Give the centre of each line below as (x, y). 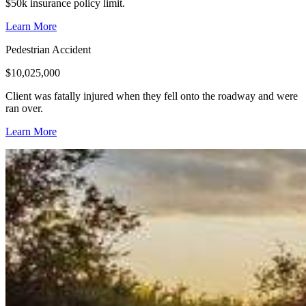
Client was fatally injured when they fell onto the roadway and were (152, 96)
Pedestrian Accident (48, 49)
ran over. (24, 108)
